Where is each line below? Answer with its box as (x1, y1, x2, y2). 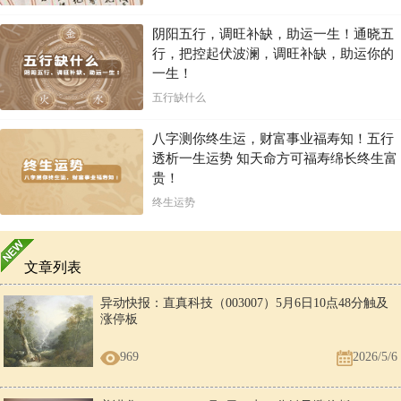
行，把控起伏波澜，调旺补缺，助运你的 (152, 47, 394, 62)
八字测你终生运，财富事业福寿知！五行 (152, 132, 394, 147)
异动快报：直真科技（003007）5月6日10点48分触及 (100, 296, 388, 311)
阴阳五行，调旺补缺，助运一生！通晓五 (152, 27, 394, 42)
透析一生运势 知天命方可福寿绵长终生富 (152, 151, 397, 166)
